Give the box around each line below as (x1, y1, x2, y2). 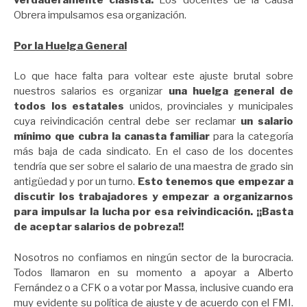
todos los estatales (14, 100, 124, 113)
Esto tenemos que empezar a (137, 175, 294, 188)
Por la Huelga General (14, 39, 127, 52)
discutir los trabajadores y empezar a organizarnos (14, 191, 293, 204)
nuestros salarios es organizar (14, 85, 169, 98)
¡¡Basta (256, 206, 294, 219)
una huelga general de (168, 85, 294, 98)
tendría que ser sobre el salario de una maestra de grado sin (14, 160, 293, 173)
